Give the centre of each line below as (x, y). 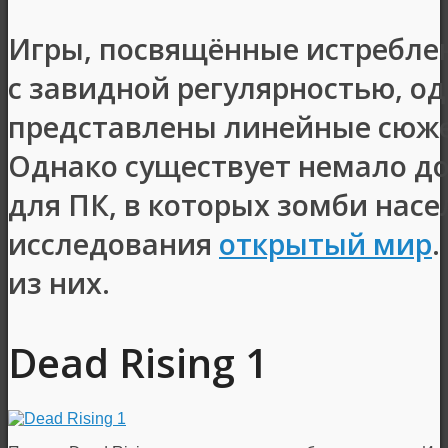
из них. (59, 282)
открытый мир (325, 243)
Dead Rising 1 (138, 362)
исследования (113, 243)
